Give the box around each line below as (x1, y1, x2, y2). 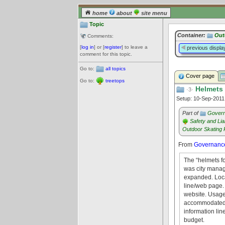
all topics (105, 65, 126, 71)
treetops (105, 77, 125, 83)
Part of (182, 110, 200, 116)
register (104, 44, 122, 50)
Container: (177, 32, 205, 38)
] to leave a (122, 44, 148, 50)
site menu (140, 10, 167, 16)
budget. (184, 216, 204, 223)
